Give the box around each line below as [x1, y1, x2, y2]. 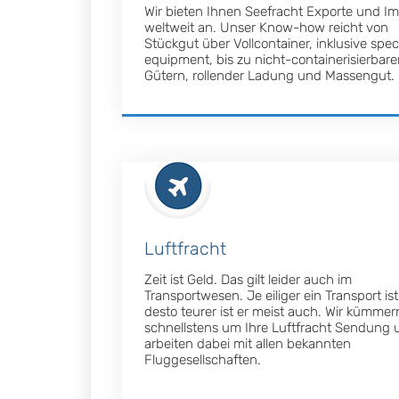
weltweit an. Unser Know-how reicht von [144, 20, 388, 37]
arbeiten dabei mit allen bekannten [144, 336, 351, 353]
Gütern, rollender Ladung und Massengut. [144, 68, 395, 85]
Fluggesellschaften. [144, 352, 261, 369]
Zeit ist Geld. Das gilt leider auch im [144, 272, 352, 289]
